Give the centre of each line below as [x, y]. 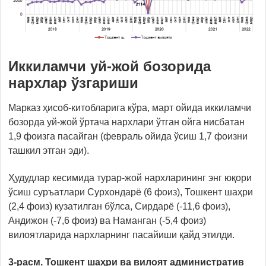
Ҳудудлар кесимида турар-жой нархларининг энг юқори [130, 178]
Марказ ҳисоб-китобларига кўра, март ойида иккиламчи [130, 107]
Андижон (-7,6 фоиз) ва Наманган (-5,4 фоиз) [107, 220]
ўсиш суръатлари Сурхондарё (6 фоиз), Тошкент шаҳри [131, 192]
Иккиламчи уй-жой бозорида [110, 66]
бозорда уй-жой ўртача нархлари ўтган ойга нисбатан [126, 122]
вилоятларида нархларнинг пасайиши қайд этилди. [121, 235]
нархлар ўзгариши [73, 83]
